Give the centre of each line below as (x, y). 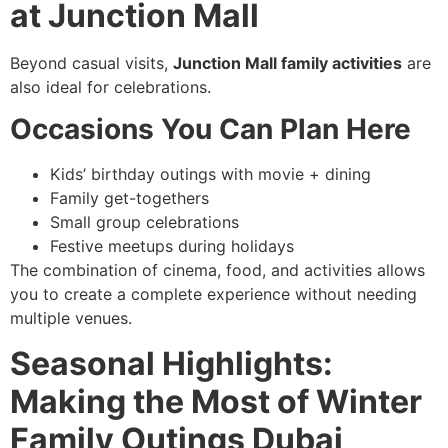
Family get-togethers (129, 198)
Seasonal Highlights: (171, 363)
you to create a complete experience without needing (213, 294)
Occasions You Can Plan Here (210, 129)
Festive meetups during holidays (172, 246)
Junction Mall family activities (287, 62)
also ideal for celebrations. (110, 86)
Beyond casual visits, (91, 62)
